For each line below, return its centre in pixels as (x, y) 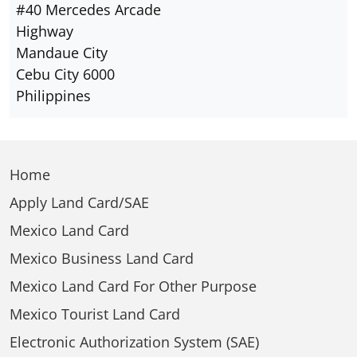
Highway (45, 31)
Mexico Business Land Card (102, 258)
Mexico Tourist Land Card (95, 314)
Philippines (53, 96)
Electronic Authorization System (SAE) (134, 342)
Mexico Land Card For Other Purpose (133, 286)
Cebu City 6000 (65, 74)
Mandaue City (62, 53)
